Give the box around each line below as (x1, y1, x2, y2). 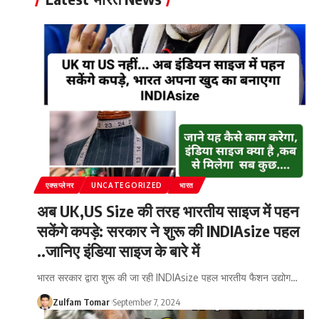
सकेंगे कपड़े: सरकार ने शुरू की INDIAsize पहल (37, 220, 299, 241)
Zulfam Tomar (53, 296, 110, 308)
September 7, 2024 (113, 296, 181, 308)
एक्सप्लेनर (46, 180, 74, 189)
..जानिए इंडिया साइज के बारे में (37, 240, 199, 261)
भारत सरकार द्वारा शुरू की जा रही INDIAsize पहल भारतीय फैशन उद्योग (37, 271, 291, 283)
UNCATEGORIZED (90, 180, 163, 189)
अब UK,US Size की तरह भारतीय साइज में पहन (37, 200, 299, 221)
